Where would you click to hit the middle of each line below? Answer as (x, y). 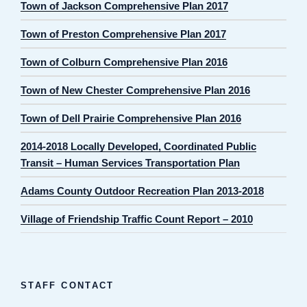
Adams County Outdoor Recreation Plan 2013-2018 (142, 191)
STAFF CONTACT (67, 285)
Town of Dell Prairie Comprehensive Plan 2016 (131, 118)
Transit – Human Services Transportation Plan (130, 162)
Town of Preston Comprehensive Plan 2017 (123, 34)
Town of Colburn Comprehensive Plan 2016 (124, 62)
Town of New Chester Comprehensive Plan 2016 (135, 90)
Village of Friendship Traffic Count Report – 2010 (137, 219)
